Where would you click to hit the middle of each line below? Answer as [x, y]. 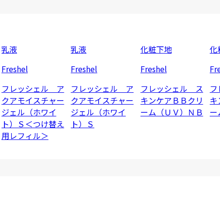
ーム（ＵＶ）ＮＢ [172, 112]
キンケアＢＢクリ [172, 100]
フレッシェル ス [172, 88]
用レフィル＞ [25, 135]
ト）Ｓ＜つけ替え [33, 124]
